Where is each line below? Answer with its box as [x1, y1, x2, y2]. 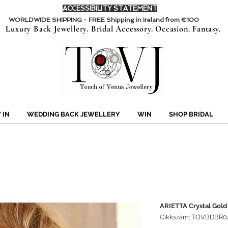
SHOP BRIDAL [169, 110, 213, 119]
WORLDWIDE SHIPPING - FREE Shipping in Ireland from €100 [9, 16, 199, 23]
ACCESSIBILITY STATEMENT [63, 5, 157, 12]
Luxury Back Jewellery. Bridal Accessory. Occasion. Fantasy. [6, 24, 221, 35]
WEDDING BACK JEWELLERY [27, 110, 120, 119]
